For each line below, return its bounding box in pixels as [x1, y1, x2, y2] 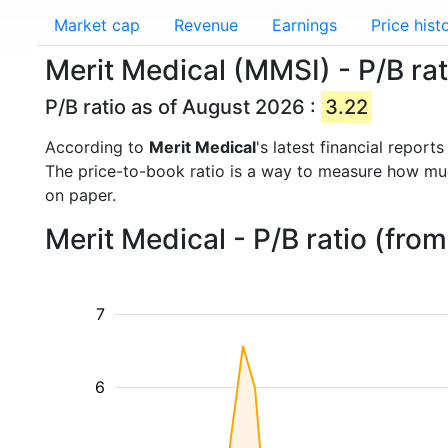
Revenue [174, 15, 238, 35]
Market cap [54, 15, 140, 35]
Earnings [272, 15, 337, 35]
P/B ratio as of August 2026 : [45, 95, 321, 119]
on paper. [45, 185, 116, 205]
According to [45, 137, 149, 157]
